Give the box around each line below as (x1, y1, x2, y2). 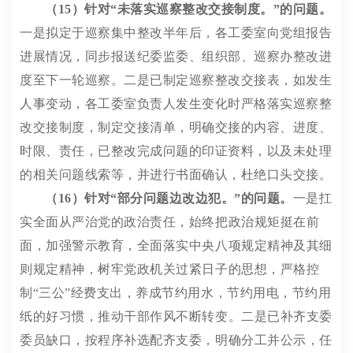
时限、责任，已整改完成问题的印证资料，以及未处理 (20, 144, 332, 158)
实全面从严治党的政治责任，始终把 (20, 215, 229, 229)
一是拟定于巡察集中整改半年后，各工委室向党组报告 (20, 26, 332, 39)
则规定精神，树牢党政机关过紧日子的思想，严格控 (20, 262, 320, 276)
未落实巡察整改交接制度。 (117, 2, 273, 16)
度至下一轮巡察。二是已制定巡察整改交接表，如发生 (20, 73, 332, 87)
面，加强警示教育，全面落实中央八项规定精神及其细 (20, 239, 333, 252)
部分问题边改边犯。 (117, 191, 234, 205)
